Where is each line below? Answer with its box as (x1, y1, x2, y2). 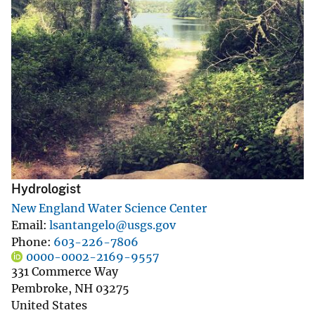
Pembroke (11, 281, 68, 296)
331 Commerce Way (11, 264, 118, 279)
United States (11, 298, 87, 313)
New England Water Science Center (11, 201, 207, 216)
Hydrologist (11, 181, 81, 197)
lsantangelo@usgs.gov (49, 218, 176, 233)
